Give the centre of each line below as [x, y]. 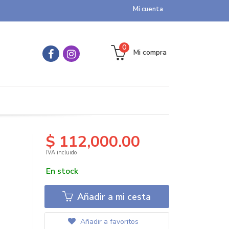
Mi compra [150, 52]
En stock [62, 171]
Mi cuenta [148, 9]
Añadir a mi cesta [113, 197]
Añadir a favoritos [108, 222]
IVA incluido [61, 153]
